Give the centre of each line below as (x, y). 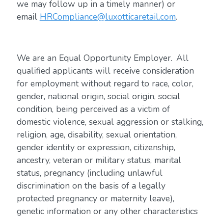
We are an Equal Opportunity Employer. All (102, 58)
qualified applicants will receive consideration (105, 71)
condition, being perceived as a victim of (93, 109)
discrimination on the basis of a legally (91, 186)
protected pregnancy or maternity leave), (95, 198)
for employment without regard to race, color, (105, 83)
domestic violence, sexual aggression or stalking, (110, 122)
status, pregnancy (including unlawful (89, 173)
